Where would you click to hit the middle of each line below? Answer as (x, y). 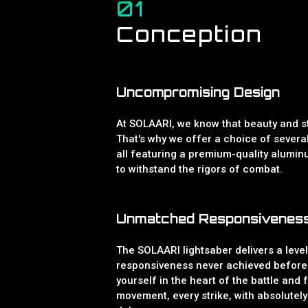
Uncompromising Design (198, 92)
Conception (189, 34)
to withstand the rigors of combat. (199, 169)
